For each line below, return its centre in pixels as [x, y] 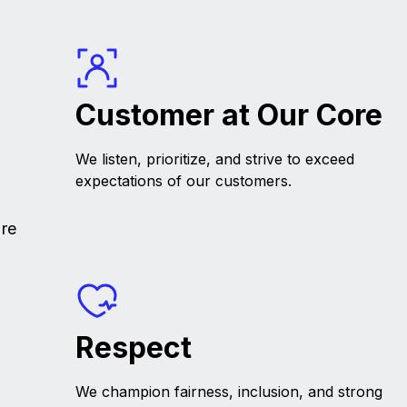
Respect [134, 348]
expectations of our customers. [184, 181]
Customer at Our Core [229, 115]
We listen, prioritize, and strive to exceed [215, 159]
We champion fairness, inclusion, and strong [229, 392]
